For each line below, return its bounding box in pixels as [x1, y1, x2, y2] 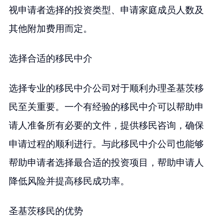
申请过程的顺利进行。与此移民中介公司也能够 [8, 138, 204, 149]
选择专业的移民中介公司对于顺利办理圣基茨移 [8, 83, 204, 93]
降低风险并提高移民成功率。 [8, 175, 130, 186]
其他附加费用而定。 [8, 23, 92, 34]
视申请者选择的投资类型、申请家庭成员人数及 [8, 5, 204, 16]
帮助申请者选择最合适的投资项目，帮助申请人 [8, 157, 204, 168]
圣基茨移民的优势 [8, 205, 83, 216]
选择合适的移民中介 [8, 53, 92, 64]
